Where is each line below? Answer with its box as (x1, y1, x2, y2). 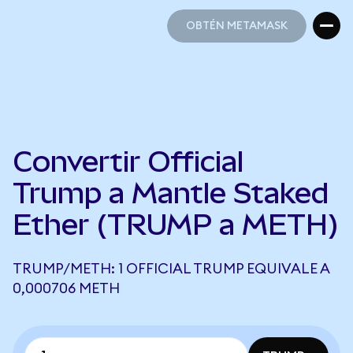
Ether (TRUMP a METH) (13, 208, 339, 241)
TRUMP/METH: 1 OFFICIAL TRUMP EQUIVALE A (13, 262, 329, 276)
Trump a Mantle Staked (13, 176, 329, 210)
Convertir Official (13, 145, 243, 178)
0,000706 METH (13, 281, 120, 295)
